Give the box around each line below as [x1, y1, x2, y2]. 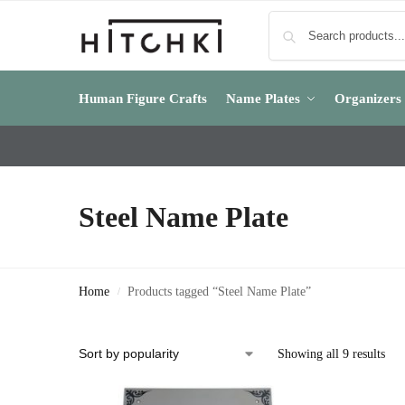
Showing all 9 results [278, 347, 385, 361]
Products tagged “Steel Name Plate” [127, 285, 312, 298]
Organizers [334, 91, 401, 106]
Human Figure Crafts [79, 91, 207, 106]
